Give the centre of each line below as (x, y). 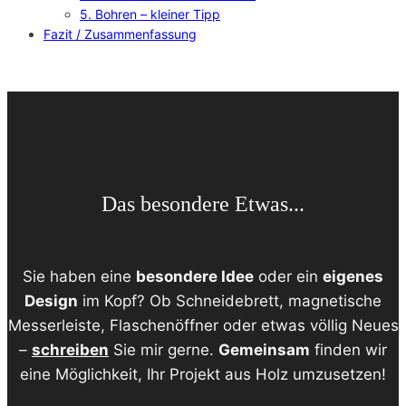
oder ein (288, 276)
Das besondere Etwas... (203, 203)
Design (51, 300)
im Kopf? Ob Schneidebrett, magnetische (230, 300)
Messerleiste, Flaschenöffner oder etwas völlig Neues (203, 325)
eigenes (353, 276)
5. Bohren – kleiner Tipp (150, 14)
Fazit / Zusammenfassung (120, 34)
